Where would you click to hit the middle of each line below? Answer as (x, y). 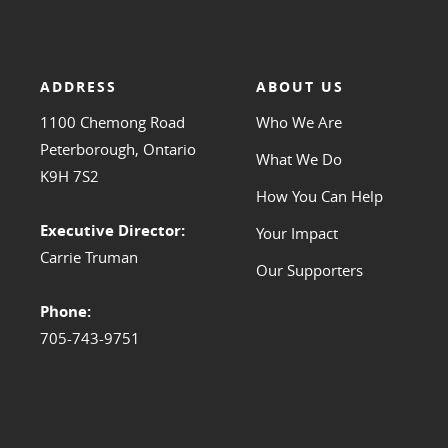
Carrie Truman (89, 257)
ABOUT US (299, 87)
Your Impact (296, 233)
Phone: (65, 312)
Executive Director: (112, 231)
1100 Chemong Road (112, 122)
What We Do (298, 159)
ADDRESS (78, 87)
